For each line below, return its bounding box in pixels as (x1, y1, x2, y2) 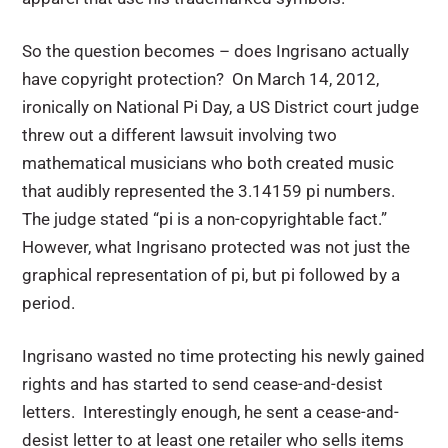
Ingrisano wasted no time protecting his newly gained (22, 345, 426, 366)
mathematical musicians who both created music (22, 152, 395, 173)
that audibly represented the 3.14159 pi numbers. (22, 180, 400, 201)
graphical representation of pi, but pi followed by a (22, 264, 401, 285)
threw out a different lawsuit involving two (22, 124, 338, 145)
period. (22, 292, 76, 313)
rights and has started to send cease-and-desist (22, 373, 384, 394)
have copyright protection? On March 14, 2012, (22, 68, 380, 89)
